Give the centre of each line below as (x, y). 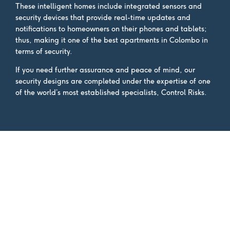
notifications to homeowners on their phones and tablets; (111, 29)
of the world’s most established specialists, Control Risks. (111, 93)
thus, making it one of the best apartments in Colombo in (112, 40)
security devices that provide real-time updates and (103, 18)
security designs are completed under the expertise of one (113, 81)
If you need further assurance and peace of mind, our (105, 70)
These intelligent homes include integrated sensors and (109, 6)
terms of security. (44, 52)
